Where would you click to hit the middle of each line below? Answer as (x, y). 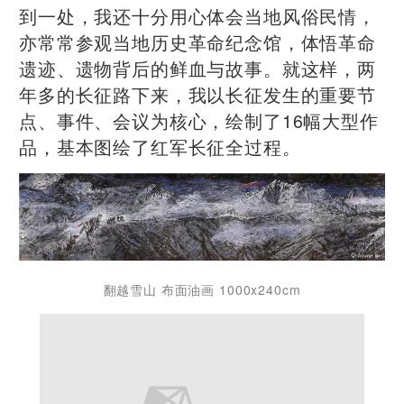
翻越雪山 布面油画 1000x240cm (202, 289)
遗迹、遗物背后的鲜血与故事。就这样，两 (197, 69)
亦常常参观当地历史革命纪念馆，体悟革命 (197, 42)
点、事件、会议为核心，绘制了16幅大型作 (199, 121)
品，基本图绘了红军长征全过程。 (160, 147)
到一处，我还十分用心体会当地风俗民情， (197, 16)
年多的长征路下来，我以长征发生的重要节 (197, 95)
